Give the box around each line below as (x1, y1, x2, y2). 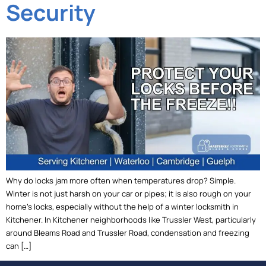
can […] (6, 240, 31, 252)
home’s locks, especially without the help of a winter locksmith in (6, 201, 239, 213)
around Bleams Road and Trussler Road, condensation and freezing (6, 227, 249, 239)
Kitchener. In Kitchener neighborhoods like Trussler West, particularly (6, 214, 256, 226)
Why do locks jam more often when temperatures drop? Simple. (6, 175, 236, 186)
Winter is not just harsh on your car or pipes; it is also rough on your (6, 188, 251, 199)
